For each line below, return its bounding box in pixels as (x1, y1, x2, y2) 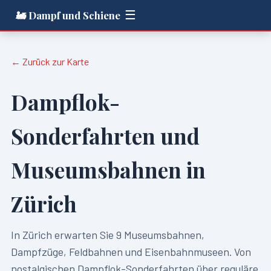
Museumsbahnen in (10, 155, 206, 184)
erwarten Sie (51, 228, 116, 241)
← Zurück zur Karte (10, 55, 89, 67)
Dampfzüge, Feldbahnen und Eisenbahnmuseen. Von (10, 245, 251, 258)
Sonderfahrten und (10, 122, 200, 151)
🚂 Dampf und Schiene (16, 8, 121, 22)
